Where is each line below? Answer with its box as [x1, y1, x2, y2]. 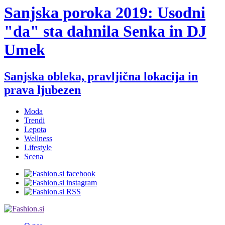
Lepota [24, 125, 46, 134]
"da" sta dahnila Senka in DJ [4, 22, 206, 41]
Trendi [24, 116, 45, 125]
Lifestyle [24, 143, 52, 152]
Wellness [24, 134, 52, 143]
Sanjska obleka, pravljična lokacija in [4, 70, 198, 83]
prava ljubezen [4, 83, 81, 97]
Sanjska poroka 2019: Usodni [4, 4, 205, 22]
